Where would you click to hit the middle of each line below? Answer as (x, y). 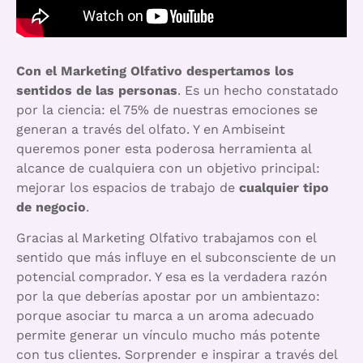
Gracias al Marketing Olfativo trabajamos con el (166, 238)
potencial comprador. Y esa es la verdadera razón (172, 277)
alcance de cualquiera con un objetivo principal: (168, 168)
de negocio (51, 207)
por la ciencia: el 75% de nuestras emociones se (167, 110)
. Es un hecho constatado (258, 90)
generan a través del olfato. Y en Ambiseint (151, 129)
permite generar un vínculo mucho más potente (168, 335)
